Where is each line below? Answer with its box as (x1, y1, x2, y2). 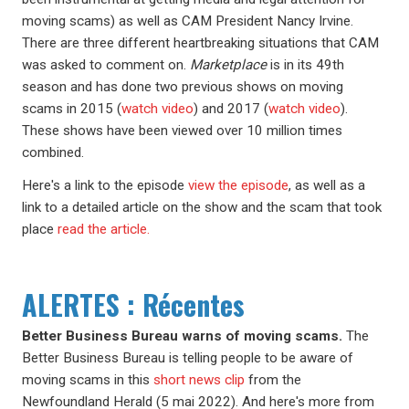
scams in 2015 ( (22, 100, 121, 117)
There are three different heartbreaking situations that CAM (22, 35, 379, 51)
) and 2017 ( (194, 100, 268, 117)
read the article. (58, 221, 150, 237)
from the (245, 372, 301, 388)
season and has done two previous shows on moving (22, 79, 343, 95)
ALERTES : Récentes (22, 284, 245, 325)
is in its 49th (267, 57, 344, 73)
